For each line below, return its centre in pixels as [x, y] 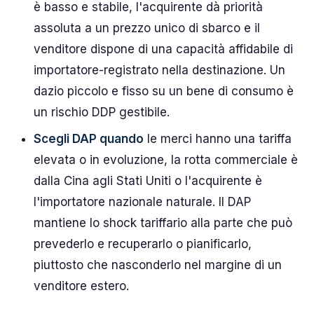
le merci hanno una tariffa [218, 138]
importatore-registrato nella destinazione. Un [159, 70]
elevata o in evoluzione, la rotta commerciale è [166, 159]
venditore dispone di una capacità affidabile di [163, 49]
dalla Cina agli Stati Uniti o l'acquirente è [148, 180]
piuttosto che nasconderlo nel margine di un [158, 265]
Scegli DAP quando [89, 138]
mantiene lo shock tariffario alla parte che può [163, 223]
